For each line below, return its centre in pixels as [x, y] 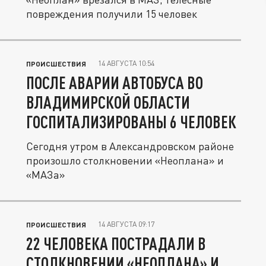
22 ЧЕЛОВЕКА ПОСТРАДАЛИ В [116, 243]
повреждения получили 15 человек [112, 14]
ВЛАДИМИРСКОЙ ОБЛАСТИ [108, 102]
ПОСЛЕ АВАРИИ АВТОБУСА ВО [115, 83]
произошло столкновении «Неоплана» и [125, 160]
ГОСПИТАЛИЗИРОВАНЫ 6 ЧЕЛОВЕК [131, 122]
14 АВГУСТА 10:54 [126, 63]
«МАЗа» [46, 175]
